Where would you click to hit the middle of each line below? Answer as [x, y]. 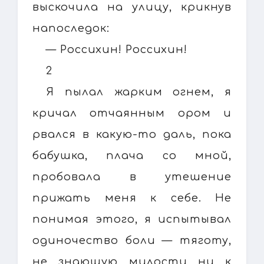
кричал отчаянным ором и [132, 113]
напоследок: [71, 28]
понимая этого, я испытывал [132, 219]
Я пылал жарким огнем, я [139, 92]
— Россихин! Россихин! [117, 49]
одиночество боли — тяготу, [132, 240]
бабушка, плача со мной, [132, 155]
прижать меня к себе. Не [132, 198]
